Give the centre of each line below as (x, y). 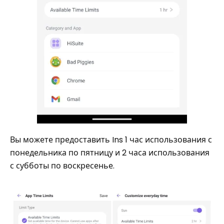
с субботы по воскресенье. (62, 166)
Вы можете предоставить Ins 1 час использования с (111, 140)
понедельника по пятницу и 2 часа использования (110, 153)
